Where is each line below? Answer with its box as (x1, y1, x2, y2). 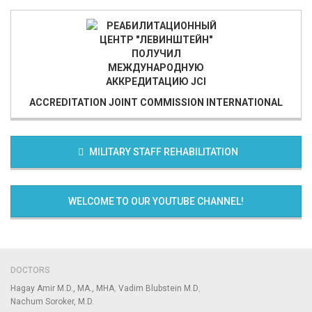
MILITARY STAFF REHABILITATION (87, 146, 239, 157)
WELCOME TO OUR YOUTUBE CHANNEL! (68, 195, 244, 207)
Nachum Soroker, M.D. (10, 296, 94, 306)
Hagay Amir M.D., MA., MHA (10, 283, 114, 293)
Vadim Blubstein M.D (118, 283, 198, 293)
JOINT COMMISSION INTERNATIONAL (109, 96, 283, 108)
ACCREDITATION (29, 96, 109, 108)
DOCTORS (10, 265, 50, 275)
